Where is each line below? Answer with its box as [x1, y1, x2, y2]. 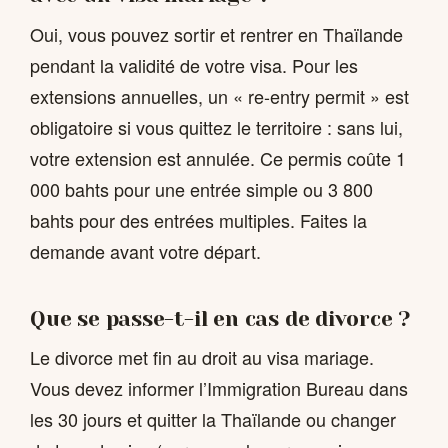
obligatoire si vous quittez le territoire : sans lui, [30, 113, 403, 140]
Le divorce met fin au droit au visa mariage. [30, 344, 374, 371]
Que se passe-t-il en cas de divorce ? [30, 306, 411, 331]
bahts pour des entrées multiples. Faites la [30, 206, 367, 233]
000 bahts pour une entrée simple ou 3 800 [30, 175, 373, 202]
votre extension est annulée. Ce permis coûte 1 [30, 144, 406, 171]
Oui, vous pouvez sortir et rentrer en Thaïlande [30, 20, 403, 47]
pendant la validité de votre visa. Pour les [30, 51, 358, 78]
